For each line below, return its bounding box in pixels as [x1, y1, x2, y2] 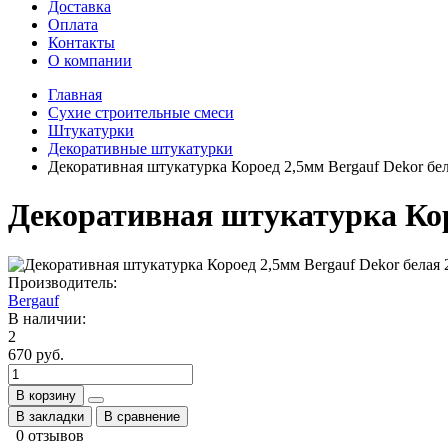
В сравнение [104, 408, 180, 424]
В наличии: [8, 309, 86, 327]
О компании [48, 52, 132, 69]
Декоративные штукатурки [48, 140, 233, 157]
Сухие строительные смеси [48, 104, 234, 121]
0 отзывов [16, 426, 84, 444]
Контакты [48, 34, 115, 51]
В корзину [16, 387, 76, 403]
